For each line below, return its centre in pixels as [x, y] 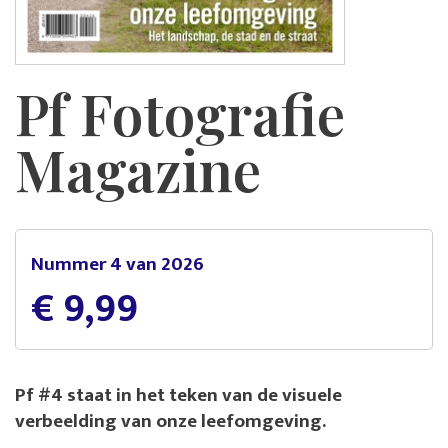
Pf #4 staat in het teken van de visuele [178, 394]
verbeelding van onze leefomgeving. [170, 420]
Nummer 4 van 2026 [117, 263]
